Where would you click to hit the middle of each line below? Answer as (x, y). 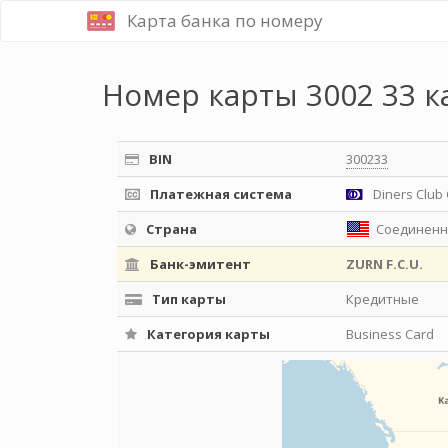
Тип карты (187, 299)
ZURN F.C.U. (384, 264)
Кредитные (382, 299)
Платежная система (219, 194)
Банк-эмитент (199, 264)
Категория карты (207, 334)
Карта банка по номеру (225, 20)
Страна (170, 229)
